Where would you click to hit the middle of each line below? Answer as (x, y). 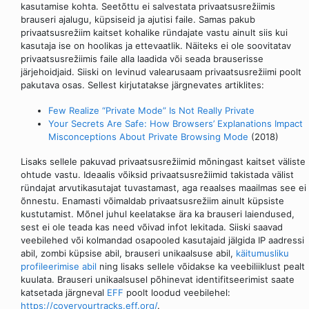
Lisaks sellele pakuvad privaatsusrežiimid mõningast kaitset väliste (163, 161)
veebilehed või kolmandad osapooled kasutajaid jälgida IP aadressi (162, 240)
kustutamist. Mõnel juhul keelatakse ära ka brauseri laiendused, (158, 213)
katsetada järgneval (64, 292)
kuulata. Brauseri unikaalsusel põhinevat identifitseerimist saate (158, 279)
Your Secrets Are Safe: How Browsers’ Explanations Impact (176, 123)
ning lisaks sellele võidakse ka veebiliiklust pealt (201, 266)
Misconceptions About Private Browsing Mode (148, 136)
